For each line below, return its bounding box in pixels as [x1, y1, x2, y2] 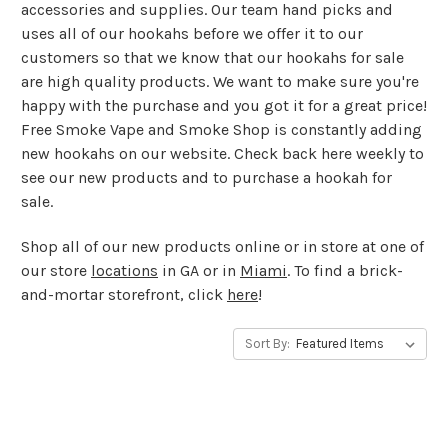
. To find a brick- [287, 260, 403, 280]
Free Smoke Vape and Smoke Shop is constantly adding [21, 119, 422, 139]
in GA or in [158, 260, 240, 280]
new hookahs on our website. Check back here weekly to [21, 143, 424, 163]
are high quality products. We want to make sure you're [21, 71, 419, 91]
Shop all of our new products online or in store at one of [21, 236, 424, 256]
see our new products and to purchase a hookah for [21, 167, 392, 187]
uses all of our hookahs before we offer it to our [21, 23, 363, 43]
